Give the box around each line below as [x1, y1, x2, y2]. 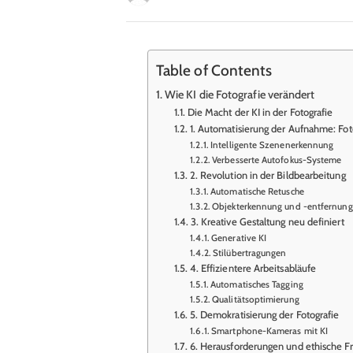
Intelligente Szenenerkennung [210, 139, 334, 151]
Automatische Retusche [210, 186, 304, 198]
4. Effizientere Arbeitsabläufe [189, 262, 317, 275]
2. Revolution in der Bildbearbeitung [189, 169, 346, 182]
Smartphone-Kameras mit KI [211, 325, 329, 337]
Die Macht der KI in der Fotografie [187, 106, 333, 119]
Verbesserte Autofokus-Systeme [212, 154, 342, 166]
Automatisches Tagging [210, 279, 303, 291]
